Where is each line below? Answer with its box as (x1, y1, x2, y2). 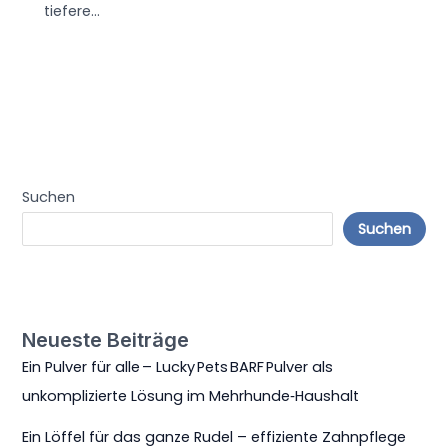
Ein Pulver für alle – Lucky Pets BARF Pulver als (22, 356, 334, 377)
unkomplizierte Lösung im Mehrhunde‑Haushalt (22, 385, 360, 406)
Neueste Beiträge (22, 327, 190, 352)
